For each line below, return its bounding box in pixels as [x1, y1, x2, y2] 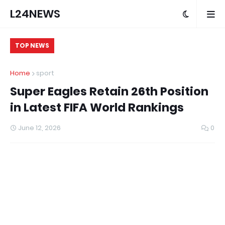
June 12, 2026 [18, 123, 61, 133]
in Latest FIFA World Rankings [10, 99, 184, 116]
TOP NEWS [15, 41, 49, 50]
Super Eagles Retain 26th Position [10, 83, 208, 99]
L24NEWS [10, 6, 60, 22]
